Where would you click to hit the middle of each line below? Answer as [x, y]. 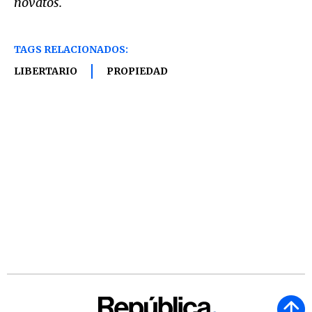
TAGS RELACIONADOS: [71, 50]
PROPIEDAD [137, 71]
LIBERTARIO [46, 71]
